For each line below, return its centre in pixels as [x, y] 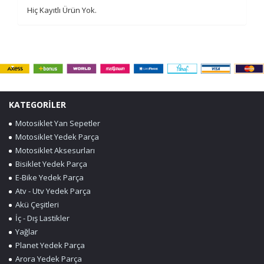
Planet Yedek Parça [48, 245]
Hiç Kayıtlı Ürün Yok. [62, 10]
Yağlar [25, 231]
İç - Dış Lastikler [41, 218]
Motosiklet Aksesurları [53, 150]
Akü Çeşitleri [35, 204]
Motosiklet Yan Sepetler [56, 123]
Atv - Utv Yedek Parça [51, 191]
